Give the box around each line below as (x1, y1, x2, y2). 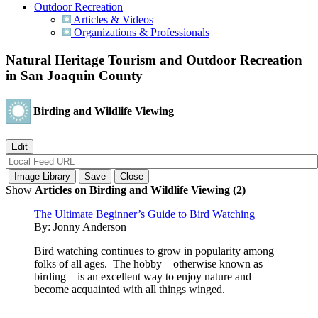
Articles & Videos (71, 13, 153, 26)
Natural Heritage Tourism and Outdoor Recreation (6, 53, 302, 68)
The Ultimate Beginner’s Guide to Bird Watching (34, 207, 255, 220)
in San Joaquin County (6, 68, 143, 84)
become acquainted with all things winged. (34, 283, 225, 295)
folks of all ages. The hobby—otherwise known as (34, 257, 263, 270)
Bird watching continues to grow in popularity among (34, 244, 274, 257)
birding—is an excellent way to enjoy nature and (34, 270, 251, 283)
